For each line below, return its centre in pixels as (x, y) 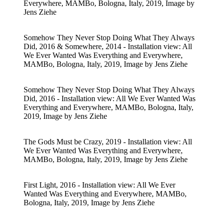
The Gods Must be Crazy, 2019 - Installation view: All (108, 141)
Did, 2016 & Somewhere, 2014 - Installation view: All (108, 46)
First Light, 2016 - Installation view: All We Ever (99, 185)
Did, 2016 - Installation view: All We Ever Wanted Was (110, 98)
